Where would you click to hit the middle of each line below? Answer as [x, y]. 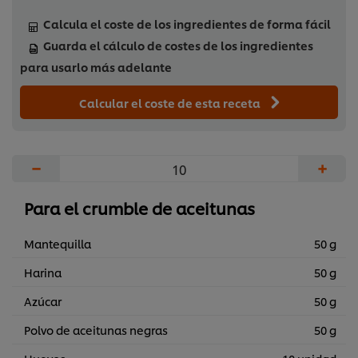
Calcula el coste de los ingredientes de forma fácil [187, 24]
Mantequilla [58, 244]
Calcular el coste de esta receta [171, 103]
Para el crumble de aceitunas [139, 208]
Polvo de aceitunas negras [96, 330]
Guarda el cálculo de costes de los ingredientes [178, 46]
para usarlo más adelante [96, 67]
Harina [43, 272]
